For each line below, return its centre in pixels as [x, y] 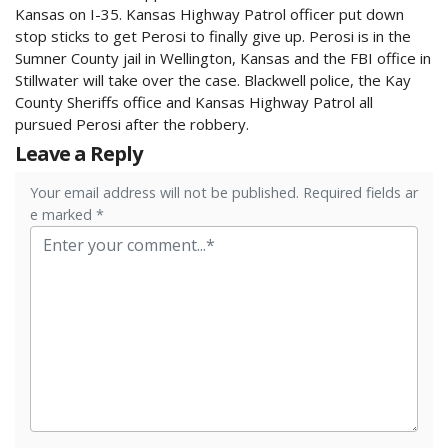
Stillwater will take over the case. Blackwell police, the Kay [213, 80]
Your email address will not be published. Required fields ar [224, 193]
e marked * [67, 215]
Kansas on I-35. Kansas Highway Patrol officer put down [209, 14]
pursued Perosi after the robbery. [132, 124]
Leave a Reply [78, 154]
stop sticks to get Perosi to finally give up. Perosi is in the [213, 36]
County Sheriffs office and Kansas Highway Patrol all [194, 102]
